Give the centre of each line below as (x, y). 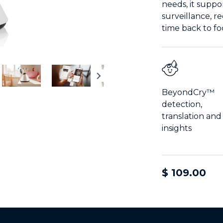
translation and (192, 116)
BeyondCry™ (188, 93)
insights (177, 128)
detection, (182, 105)
